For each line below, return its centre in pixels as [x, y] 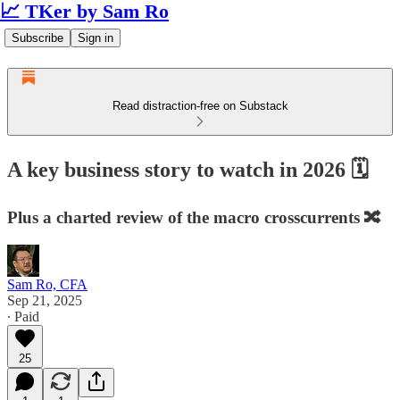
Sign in [96, 38]
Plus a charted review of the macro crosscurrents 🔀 [194, 217]
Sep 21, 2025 [45, 300]
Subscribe [37, 38]
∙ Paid [23, 316]
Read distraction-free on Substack [200, 106]
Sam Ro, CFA [47, 284]
